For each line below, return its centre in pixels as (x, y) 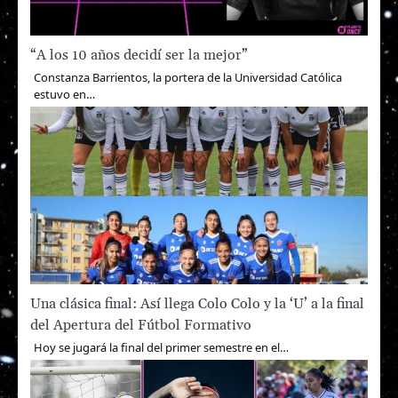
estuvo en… (64, 94)
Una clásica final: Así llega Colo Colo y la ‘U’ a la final (197, 303)
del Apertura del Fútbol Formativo (141, 325)
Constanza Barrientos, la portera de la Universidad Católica (188, 77)
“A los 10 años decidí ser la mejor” (139, 55)
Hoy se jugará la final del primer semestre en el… (161, 347)
